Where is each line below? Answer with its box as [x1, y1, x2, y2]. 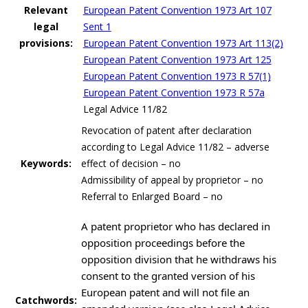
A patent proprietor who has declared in [80, 219, 270, 233]
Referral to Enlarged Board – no [80, 189, 223, 203]
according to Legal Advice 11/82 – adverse [80, 140, 269, 153]
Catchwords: [14, 293, 77, 307]
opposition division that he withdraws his [80, 252, 276, 266]
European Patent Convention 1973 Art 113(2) [82, 36, 283, 49]
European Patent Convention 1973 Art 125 [82, 52, 272, 66]
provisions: [19, 36, 73, 49]
